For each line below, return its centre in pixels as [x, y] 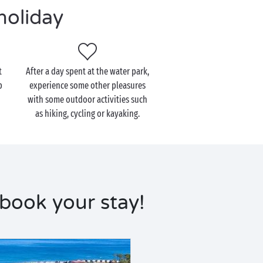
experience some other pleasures [87, 85]
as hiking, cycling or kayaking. [87, 114]
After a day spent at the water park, [87, 71]
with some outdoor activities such [87, 100]
